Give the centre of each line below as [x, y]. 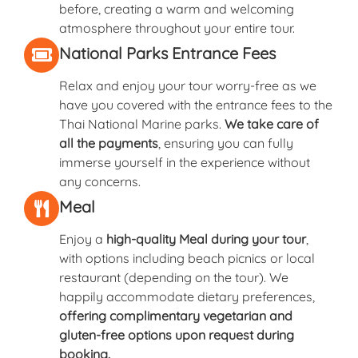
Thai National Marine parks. [142, 123]
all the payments [109, 143]
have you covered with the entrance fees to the [196, 104]
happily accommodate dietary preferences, [187, 296]
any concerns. [100, 181]
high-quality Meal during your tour [206, 239]
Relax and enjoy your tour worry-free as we [188, 85]
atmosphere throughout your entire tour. [177, 28]
